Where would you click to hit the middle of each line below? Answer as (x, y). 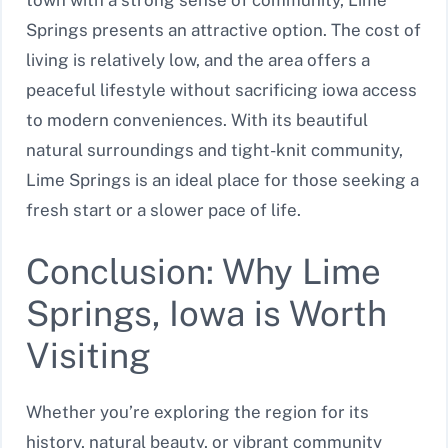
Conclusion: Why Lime (203, 271)
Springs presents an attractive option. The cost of (223, 30)
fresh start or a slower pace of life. (163, 210)
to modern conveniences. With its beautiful (197, 120)
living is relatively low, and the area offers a (198, 60)
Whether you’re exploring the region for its (197, 411)
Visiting (88, 355)
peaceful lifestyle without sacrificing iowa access (221, 90)
